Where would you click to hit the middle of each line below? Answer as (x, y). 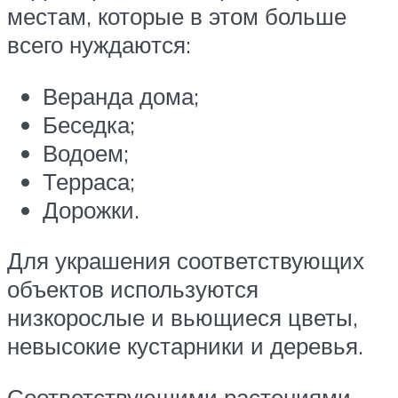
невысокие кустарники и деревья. (185, 346)
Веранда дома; (121, 96)
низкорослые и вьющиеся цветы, (183, 318)
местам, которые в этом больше (177, 16)
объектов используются (133, 289)
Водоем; (86, 152)
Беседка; (89, 124)
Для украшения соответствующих (186, 261)
